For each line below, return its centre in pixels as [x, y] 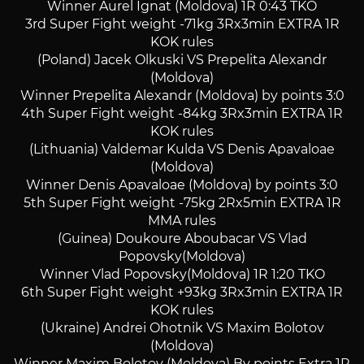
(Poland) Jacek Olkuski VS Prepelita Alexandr [182, 59]
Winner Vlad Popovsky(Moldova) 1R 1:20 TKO [182, 274]
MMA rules [182, 220]
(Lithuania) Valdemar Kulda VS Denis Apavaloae [182, 149]
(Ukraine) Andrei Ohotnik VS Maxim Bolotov [182, 327]
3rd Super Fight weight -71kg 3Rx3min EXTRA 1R [182, 24]
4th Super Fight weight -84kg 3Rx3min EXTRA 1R [182, 113]
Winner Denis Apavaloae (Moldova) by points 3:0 [182, 184]
